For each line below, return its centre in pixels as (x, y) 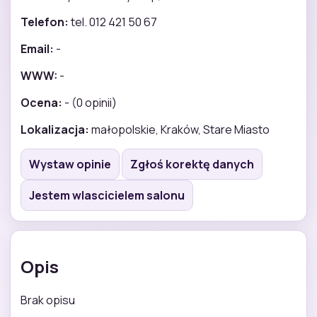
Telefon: (45, 22)
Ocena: (41, 102)
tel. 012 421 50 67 (113, 22)
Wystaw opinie (70, 164)
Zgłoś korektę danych (192, 164)
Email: (37, 48)
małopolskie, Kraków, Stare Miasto (179, 129)
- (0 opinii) (90, 102)
